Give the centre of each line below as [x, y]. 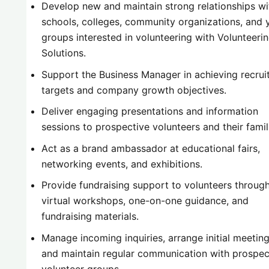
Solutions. [64, 53]
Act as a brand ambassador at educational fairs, [151, 148]
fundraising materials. [90, 216]
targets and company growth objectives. [134, 90]
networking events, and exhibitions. [122, 164]
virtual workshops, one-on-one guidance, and [145, 201]
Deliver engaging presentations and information [150, 111]
